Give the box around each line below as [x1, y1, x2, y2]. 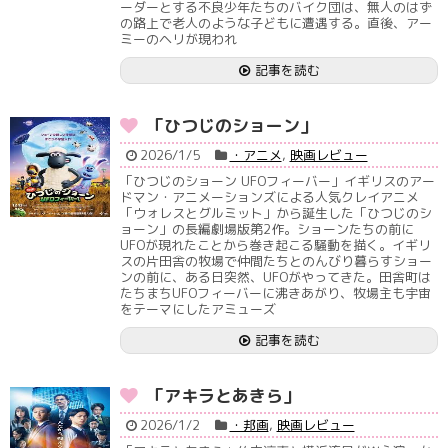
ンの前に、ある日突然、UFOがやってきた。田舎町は [120, 268, 431, 286]
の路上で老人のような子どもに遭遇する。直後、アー [120, 14, 432, 32]
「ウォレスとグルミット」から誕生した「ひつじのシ [120, 204, 432, 222]
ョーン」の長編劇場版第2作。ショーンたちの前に [120, 220, 414, 238]
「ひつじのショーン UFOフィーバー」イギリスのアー [120, 172, 435, 190]
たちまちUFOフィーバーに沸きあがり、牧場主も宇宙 [120, 284, 431, 302]
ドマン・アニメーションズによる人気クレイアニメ [120, 188, 419, 206]
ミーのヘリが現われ [120, 30, 237, 48]
